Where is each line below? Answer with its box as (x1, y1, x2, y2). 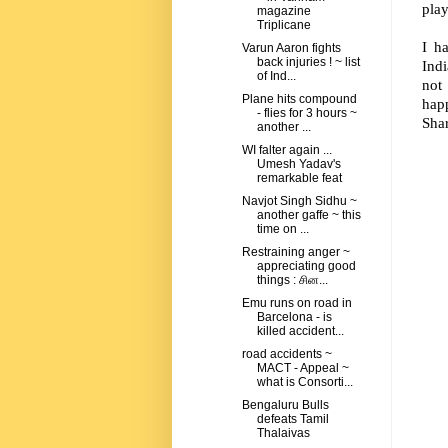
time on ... (256, 222, 309, 237)
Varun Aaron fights (241, 41, 341, 56)
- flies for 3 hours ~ (256, 106, 357, 121)
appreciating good (256, 259, 356, 274)
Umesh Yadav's (256, 157, 341, 172)
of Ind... (256, 69, 296, 84)
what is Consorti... (256, 375, 353, 390)
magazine (256, 4, 311, 19)
